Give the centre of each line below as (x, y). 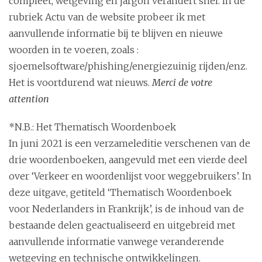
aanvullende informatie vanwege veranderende (116, 241)
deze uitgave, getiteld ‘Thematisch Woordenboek (120, 192)
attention (29, 99)
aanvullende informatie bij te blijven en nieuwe (116, 33)
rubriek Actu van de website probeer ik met (107, 17)
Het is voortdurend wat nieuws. (80, 82)
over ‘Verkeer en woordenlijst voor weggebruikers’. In (130, 176)
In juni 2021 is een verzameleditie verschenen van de (130, 143)
